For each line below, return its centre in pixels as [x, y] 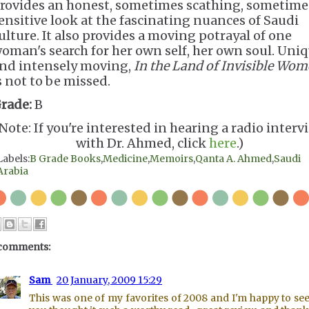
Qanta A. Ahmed [233, 159]
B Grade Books [65, 159]
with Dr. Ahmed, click [142, 143]
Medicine [125, 159]
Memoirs [171, 159]
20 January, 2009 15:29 [109, 280]
